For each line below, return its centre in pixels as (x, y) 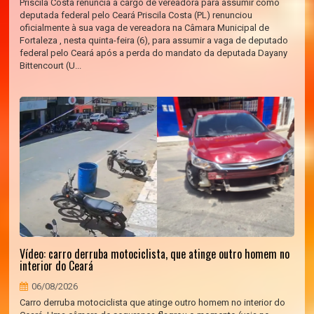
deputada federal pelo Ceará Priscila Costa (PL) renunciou (136, 15)
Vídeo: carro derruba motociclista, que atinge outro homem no (155, 254)
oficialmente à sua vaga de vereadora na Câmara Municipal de (145, 28)
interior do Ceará (57, 266)
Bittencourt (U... (51, 66)
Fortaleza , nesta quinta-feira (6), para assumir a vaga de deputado (154, 40)
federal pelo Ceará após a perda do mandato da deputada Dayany (154, 53)
